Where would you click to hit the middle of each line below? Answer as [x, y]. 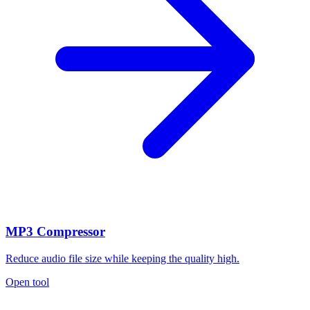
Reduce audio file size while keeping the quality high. [122, 258]
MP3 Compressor [55, 231]
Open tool [27, 282]
